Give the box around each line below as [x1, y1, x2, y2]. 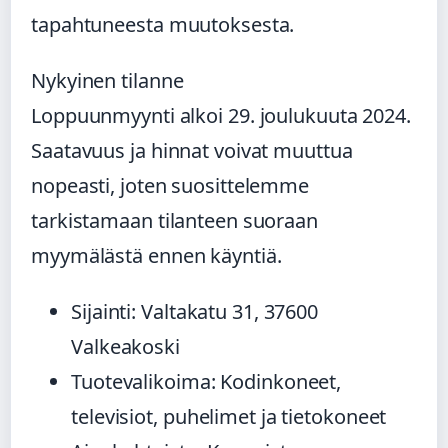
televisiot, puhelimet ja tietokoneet [71, 402, 387, 430]
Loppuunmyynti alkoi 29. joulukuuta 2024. [31, 101, 411, 129]
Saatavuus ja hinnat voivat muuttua [31, 136, 353, 164]
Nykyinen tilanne [31, 66, 184, 94]
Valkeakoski [71, 332, 180, 360]
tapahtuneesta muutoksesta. [31, 10, 295, 38]
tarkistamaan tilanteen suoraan [31, 206, 318, 234]
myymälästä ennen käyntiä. [31, 241, 282, 269]
